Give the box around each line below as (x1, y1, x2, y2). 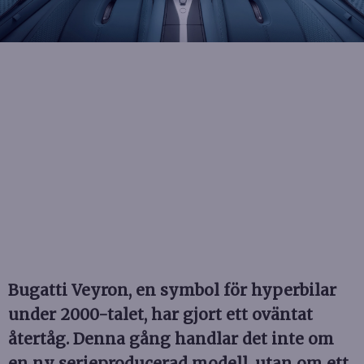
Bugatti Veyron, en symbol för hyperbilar (8, 279, 336, 300)
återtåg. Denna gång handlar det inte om (8, 328, 334, 349)
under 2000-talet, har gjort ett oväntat (8, 304, 313, 324)
